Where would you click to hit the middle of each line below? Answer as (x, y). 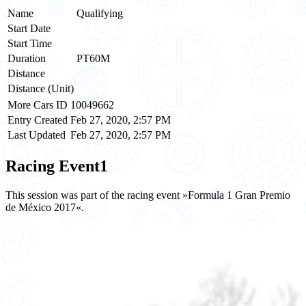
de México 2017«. (45, 207)
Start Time (30, 43)
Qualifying (100, 13)
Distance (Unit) (41, 88)
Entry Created (38, 120)
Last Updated (37, 135)
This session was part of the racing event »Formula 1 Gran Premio (148, 195)
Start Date (29, 28)
